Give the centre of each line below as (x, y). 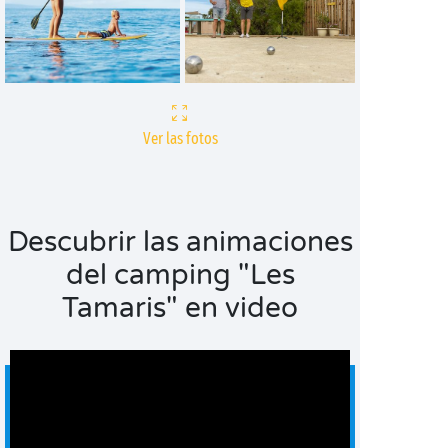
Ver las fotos (180, 138)
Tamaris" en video (180, 308)
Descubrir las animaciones (180, 242)
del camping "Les (180, 275)
